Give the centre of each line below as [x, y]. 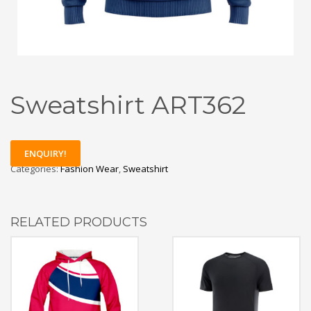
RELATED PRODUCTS [79, 222]
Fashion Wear [90, 169]
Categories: [35, 169]
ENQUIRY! [45, 154]
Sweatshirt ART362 [128, 105]
